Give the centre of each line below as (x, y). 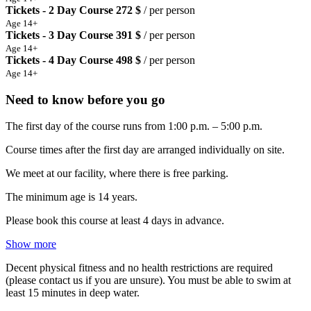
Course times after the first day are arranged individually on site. (146, 150)
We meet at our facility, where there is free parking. (118, 174)
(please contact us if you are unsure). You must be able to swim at (148, 280)
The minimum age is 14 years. (72, 197)
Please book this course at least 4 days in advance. (115, 221)
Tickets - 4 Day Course (59, 60)
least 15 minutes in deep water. (74, 293)
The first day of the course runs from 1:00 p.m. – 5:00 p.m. (137, 126)
